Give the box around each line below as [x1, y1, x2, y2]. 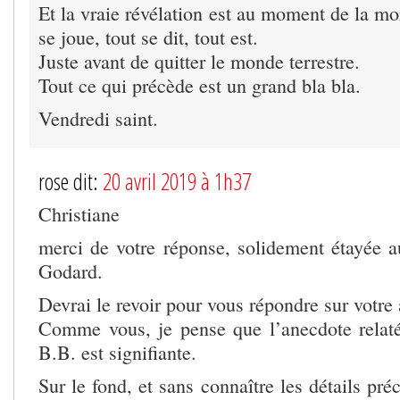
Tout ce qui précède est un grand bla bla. [38, 71, 361, 98]
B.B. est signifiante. [38, 338, 196, 365]
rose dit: [38, 165, 103, 196]
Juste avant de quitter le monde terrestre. [38, 47, 360, 74]
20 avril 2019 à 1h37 [103, 165, 251, 196]
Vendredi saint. [38, 104, 158, 131]
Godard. [38, 257, 103, 284]
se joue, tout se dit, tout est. [38, 23, 258, 50]
